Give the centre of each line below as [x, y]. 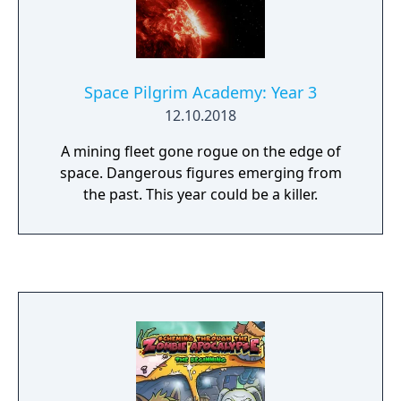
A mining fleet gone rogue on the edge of [200, 151]
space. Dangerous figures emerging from [200, 173]
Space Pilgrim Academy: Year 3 [200, 92]
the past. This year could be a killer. [200, 194]
